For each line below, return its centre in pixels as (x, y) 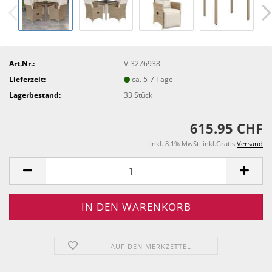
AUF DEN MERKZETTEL (151, 246)
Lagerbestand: (35, 95)
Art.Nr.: (22, 63)
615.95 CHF (226, 128)
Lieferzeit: (27, 79)
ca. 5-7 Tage (153, 79)
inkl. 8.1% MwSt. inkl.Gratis (193, 144)
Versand (250, 144)
